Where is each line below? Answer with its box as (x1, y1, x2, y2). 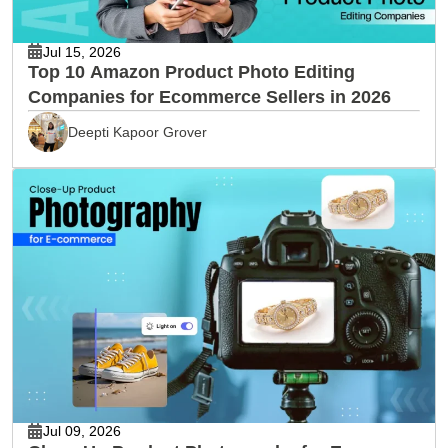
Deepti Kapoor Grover (68, 124, 207, 141)
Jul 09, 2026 (43, 423, 121, 440)
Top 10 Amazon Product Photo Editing (28, 62, 355, 83)
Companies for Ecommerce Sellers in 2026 (28, 87, 391, 108)
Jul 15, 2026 (43, 43, 121, 60)
